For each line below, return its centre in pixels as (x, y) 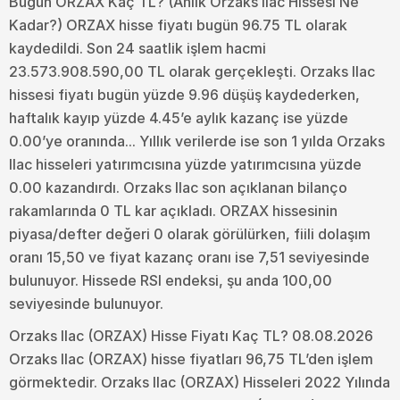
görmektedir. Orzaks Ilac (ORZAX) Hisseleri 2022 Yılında (200, 382)
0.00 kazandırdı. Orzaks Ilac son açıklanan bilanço (178, 187)
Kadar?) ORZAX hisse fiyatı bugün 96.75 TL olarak (178, 25)
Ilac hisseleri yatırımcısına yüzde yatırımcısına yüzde (185, 164)
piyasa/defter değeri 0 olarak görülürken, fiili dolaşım (190, 233)
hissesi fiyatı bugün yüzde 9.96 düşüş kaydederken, (184, 94)
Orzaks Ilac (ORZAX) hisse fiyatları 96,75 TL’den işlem (191, 358)
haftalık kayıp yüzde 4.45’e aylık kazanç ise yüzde (179, 117)
